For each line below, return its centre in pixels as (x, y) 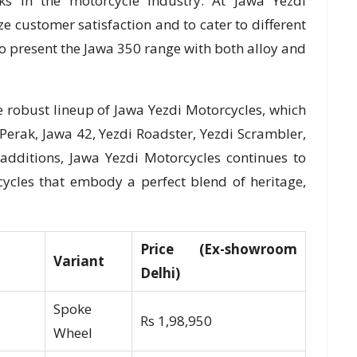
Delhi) (160, 273)
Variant (78, 261)
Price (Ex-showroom (218, 249)
